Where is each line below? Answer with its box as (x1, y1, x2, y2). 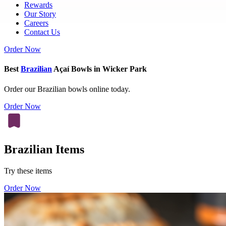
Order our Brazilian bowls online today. (4, 84, 130, 93)
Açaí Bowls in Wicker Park (52, 65, 147, 74)
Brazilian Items (4, 143, 84, 156)
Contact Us (24, 28, 60, 36)
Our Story (24, 10, 56, 18)
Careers (24, 19, 48, 27)
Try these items (4, 166, 52, 176)
